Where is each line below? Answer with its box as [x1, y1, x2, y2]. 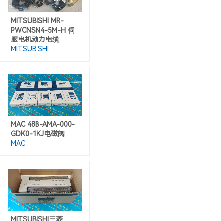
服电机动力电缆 [11, 36, 59, 44]
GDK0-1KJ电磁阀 [11, 130, 65, 138]
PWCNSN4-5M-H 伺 [11, 26, 74, 35]
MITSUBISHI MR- [11, 17, 64, 25]
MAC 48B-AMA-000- [11, 120, 75, 129]
